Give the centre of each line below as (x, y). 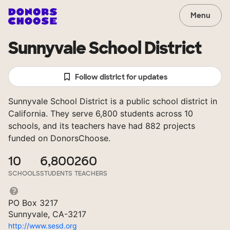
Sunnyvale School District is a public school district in (113, 101)
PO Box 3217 (33, 203)
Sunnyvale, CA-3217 (47, 214)
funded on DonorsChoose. (59, 138)
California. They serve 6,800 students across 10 (101, 113)
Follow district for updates (121, 77)
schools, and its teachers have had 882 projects (102, 126)
